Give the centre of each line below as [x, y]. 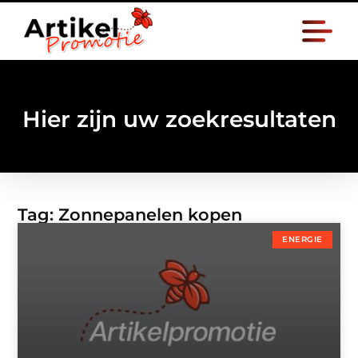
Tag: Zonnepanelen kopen [130, 215]
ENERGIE [302, 240]
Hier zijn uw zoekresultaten [179, 119]
